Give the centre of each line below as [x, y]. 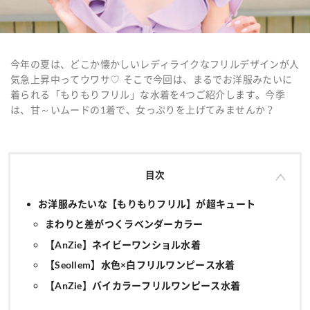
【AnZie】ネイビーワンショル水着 [123, 244]
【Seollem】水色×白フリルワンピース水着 [140, 265]
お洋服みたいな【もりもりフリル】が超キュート [147, 204]
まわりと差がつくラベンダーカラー [124, 224]
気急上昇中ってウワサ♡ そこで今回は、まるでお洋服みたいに [152, 79]
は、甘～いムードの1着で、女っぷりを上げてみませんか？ [143, 110]
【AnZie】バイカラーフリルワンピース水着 [143, 285]
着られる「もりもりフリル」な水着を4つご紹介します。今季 [148, 94]
